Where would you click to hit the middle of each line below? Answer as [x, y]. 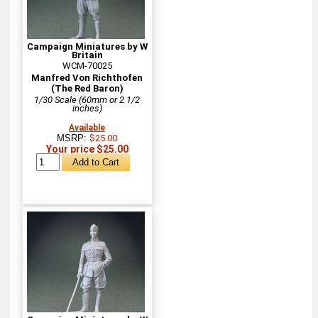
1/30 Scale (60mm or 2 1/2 [87, 99]
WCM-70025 [87, 65]
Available [87, 127]
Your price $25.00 [87, 149]
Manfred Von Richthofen [87, 77]
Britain [87, 55]
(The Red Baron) [87, 88]
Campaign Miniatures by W [87, 46]
